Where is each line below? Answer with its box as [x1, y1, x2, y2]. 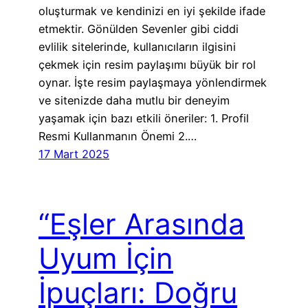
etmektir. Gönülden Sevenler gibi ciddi [38, 22, 239, 36]
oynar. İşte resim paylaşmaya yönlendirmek [38, 76, 267, 90]
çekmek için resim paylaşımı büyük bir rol [38, 58, 256, 72]
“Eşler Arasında [38, 206, 245, 242]
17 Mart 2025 [38, 147, 109, 162]
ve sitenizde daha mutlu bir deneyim [38, 93, 230, 108]
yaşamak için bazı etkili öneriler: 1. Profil [38, 111, 249, 126]
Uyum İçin [38, 241, 173, 276]
